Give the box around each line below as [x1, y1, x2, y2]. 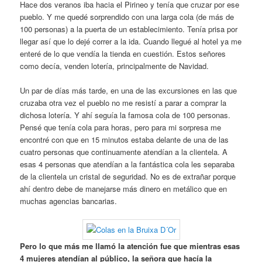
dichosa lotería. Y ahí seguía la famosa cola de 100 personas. [20, 109, 231, 121]
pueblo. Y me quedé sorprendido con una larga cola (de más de [20, 11, 235, 22]
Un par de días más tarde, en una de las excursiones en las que [20, 85, 237, 96]
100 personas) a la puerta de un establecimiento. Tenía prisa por [20, 23, 238, 35]
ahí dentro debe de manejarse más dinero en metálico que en [20, 183, 227, 195]
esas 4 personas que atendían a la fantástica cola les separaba [20, 158, 235, 170]
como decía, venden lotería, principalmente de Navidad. [20, 60, 209, 71]
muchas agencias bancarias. [20, 195, 118, 207]
